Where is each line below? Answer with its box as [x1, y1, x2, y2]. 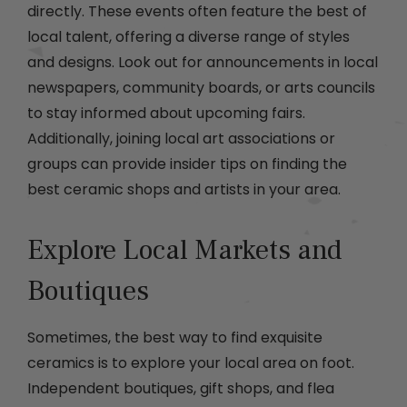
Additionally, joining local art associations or [27, 128, 335, 150]
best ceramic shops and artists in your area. [27, 179, 341, 201]
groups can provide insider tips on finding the [27, 154, 347, 175]
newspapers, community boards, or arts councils [27, 77, 375, 99]
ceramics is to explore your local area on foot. [27, 352, 354, 374]
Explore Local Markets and [27, 233, 342, 269]
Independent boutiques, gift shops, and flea [27, 378, 334, 400]
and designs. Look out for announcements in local [27, 52, 378, 74]
